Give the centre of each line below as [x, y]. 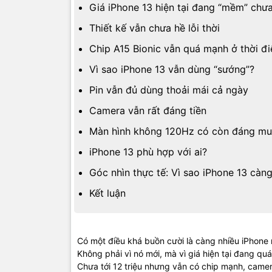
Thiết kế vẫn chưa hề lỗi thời [155, 28]
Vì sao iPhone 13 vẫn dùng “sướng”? [172, 70]
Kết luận [107, 193]
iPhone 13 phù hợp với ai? [148, 152]
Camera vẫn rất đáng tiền [148, 111]
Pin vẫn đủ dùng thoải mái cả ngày [169, 90]
